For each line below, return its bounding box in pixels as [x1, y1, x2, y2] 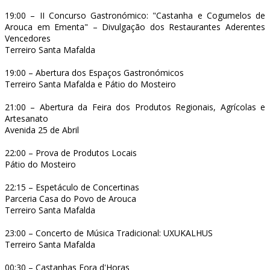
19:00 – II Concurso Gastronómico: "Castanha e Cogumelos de [5, 9, 265, 21]
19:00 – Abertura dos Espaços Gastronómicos [5, 66, 184, 78]
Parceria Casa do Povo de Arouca [5, 192, 136, 204]
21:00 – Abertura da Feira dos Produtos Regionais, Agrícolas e [5, 101, 265, 113]
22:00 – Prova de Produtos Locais [5, 146, 137, 159]
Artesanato [5, 112, 48, 124]
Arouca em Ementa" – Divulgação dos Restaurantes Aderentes [5, 20, 265, 33]
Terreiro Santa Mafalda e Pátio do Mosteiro [5, 78, 176, 90]
